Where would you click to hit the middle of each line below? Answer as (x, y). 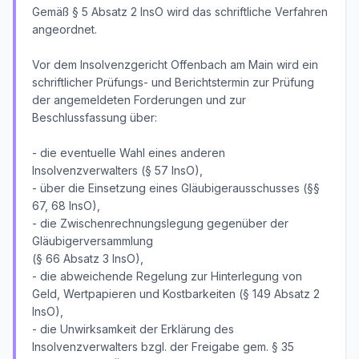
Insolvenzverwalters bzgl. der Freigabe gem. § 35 (163, 347)
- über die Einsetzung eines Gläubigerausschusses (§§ (176, 188)
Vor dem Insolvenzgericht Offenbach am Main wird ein (175, 65)
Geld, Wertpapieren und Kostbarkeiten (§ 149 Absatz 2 (176, 294)
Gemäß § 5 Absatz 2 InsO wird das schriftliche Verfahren (180, 12)
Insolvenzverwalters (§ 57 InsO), (117, 170)
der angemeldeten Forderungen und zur (139, 100)
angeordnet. (65, 29)
